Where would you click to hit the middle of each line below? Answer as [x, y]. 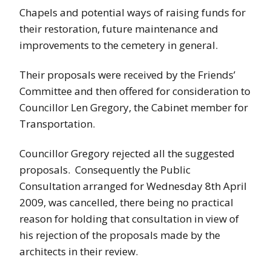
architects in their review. [79, 251]
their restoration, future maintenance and [119, 28]
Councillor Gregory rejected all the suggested [127, 153]
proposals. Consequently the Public [105, 169]
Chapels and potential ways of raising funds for [132, 12]
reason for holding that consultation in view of [129, 218]
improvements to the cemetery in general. [119, 45]
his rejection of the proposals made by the [120, 235]
